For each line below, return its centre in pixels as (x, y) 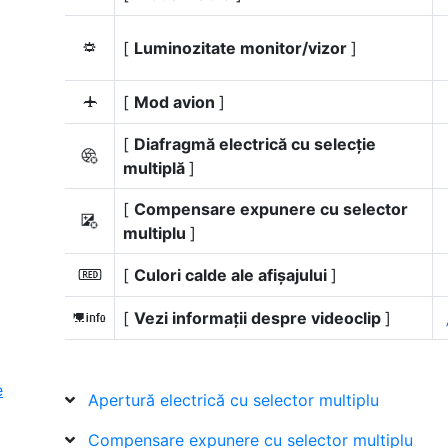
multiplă (156, 168)
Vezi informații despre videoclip (259, 318)
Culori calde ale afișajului (232, 275)
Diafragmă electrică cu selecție (255, 144)
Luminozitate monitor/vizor (242, 48)
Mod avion (176, 102)
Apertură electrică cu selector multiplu (233, 400)
